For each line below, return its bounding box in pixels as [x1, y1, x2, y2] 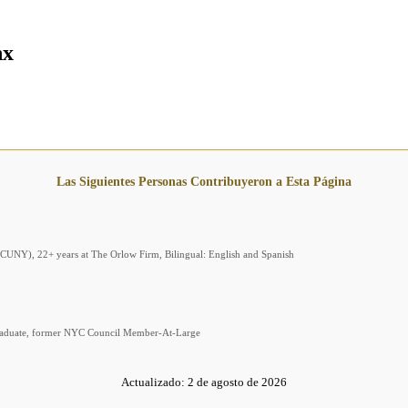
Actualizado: [121, 375, 185, 390]
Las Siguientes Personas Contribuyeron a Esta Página [56, 175, 352, 189]
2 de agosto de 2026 [188, 375, 287, 390]
